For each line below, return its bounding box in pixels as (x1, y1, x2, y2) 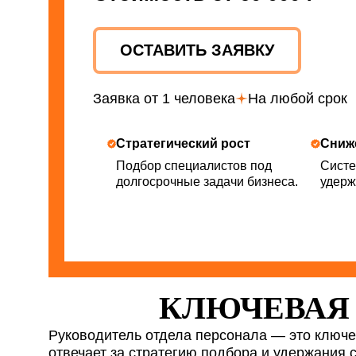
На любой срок (248, 91, 347, 106)
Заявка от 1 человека (93, 91, 235, 106)
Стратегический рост (116, 137, 251, 150)
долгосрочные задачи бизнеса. (116, 175, 299, 188)
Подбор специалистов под (116, 159, 273, 172)
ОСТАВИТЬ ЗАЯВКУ (120, 41, 274, 59)
